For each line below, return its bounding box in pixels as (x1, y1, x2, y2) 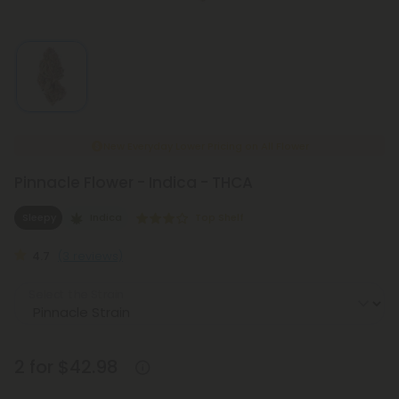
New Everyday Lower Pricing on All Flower (102, 139, 309, 153)
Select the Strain (28, 286, 124, 303)
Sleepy (22, 210, 56, 224)
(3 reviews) (58, 248, 123, 265)
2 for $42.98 (14, 354, 118, 379)
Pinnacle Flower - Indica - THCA (14, 172, 253, 193)
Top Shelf (194, 210, 244, 224)
